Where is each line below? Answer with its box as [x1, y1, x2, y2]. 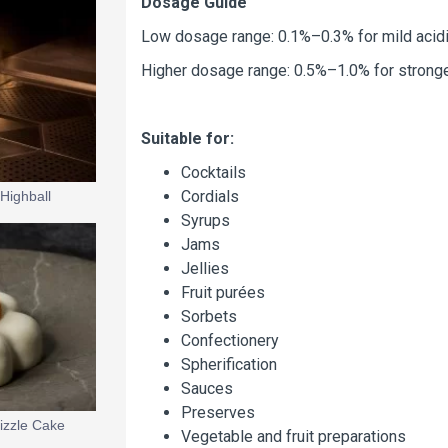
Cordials [181, 187, 239, 206]
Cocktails [181, 163, 246, 182]
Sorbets [181, 307, 237, 326]
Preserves [181, 403, 255, 422]
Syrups [181, 211, 230, 230]
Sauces [181, 379, 233, 398]
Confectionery [181, 331, 279, 350]
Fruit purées [181, 283, 265, 302]
